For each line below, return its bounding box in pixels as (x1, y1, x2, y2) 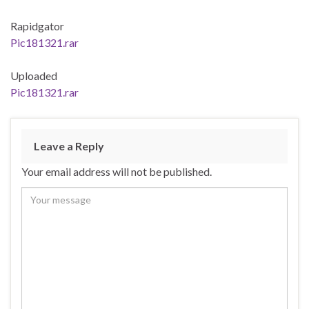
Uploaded (10, 68, 57, 82)
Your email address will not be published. (21, 164, 212, 178)
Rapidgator (10, 19, 64, 32)
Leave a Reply (34, 139, 104, 152)
